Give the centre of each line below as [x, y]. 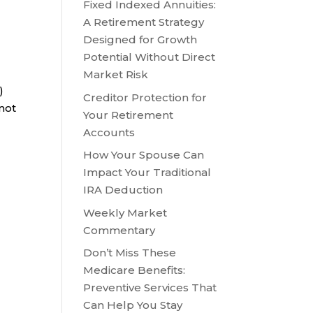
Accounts [109, 132]
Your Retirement [129, 115]
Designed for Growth [140, 40]
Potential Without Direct [150, 57]
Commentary [119, 230]
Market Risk [116, 75]
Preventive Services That [150, 288]
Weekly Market [125, 212]
